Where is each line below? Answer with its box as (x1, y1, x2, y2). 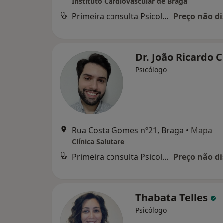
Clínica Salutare (72, 137, 124, 147)
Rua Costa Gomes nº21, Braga (72, 125, 184, 136)
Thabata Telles (135, 191, 210, 205)
